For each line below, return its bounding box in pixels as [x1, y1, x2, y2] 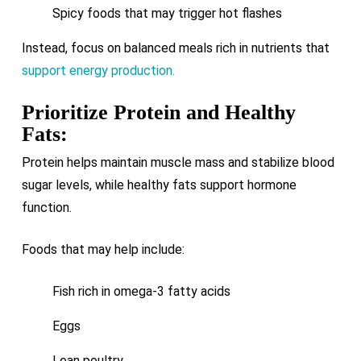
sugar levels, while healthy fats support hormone [21, 177, 297, 193]
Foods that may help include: [21, 242, 185, 257]
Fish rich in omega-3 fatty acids [52, 284, 230, 299]
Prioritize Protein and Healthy [21, 101, 296, 124]
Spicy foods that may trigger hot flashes [52, 6, 282, 21]
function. [21, 200, 72, 215]
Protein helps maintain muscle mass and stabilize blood [21, 155, 334, 170]
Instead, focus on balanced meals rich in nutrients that [21, 40, 330, 56]
